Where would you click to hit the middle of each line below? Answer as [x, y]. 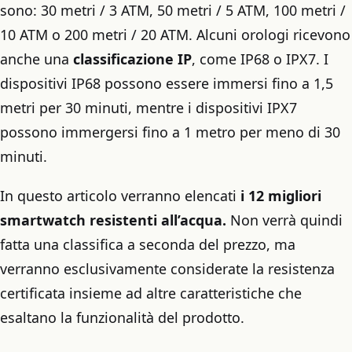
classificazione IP [132, 59]
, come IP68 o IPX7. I [260, 59]
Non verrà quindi [284, 220]
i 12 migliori [281, 195]
